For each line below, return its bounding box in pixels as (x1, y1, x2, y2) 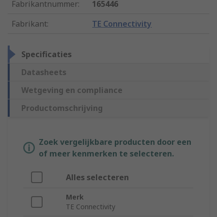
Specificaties (21, 49, 72, 60)
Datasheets (21, 67, 66, 78)
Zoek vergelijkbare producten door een (39, 137, 191, 148)
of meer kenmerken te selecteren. (39, 148, 174, 159)
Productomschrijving (21, 103, 103, 114)
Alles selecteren (66, 172, 129, 183)
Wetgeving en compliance (21, 85, 123, 96)
